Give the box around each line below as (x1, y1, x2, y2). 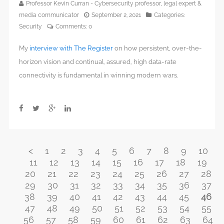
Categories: (154, 11, 185, 18)
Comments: (55, 22, 88, 30)
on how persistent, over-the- (113, 44, 202, 52)
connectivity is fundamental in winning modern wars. (19, 71, 178, 79)
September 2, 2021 (91, 11, 141, 18)
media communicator (19, 11, 79, 18)
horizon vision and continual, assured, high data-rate (19, 57, 176, 65)
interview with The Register (29, 44, 113, 52)
